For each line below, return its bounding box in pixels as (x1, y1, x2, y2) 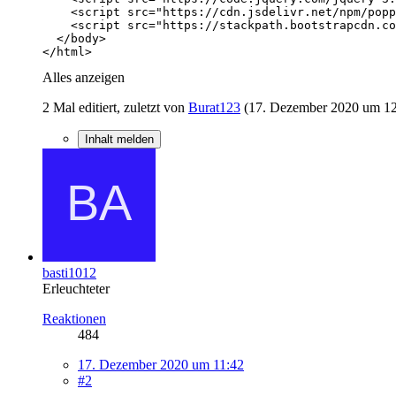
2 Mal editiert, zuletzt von (42, 99, 188, 115)
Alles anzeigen (42, 69, 125, 85)
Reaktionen (42, 310, 106, 326)
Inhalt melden (85, 132, 154, 146)
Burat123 (188, 99, 240, 115)
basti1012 (42, 264, 96, 280)
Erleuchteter (42, 280, 110, 296)
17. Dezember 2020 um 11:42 (78, 356, 244, 372)
